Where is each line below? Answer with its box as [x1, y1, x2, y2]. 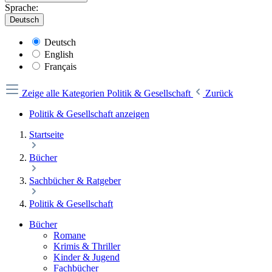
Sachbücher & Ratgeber [29, 175, 121, 186]
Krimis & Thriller [53, 241, 120, 251]
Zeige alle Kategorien [22, 88, 107, 98]
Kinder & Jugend [53, 252, 120, 262]
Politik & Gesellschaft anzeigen [29, 109, 149, 119]
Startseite [29, 129, 64, 140]
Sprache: [5, 2, 38, 13]
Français [44, 61, 76, 72]
